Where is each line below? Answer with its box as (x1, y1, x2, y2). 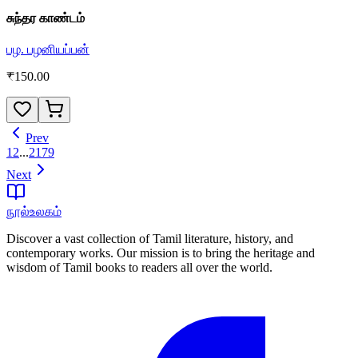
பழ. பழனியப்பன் (6, 42, 89, 56)
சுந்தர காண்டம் (6, 10, 85, 25)
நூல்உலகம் (6, 205, 62, 218)
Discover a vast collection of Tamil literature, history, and (6, 232, 293, 245)
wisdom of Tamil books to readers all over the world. (6, 261, 272, 274)
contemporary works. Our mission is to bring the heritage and (6, 246, 315, 260)
